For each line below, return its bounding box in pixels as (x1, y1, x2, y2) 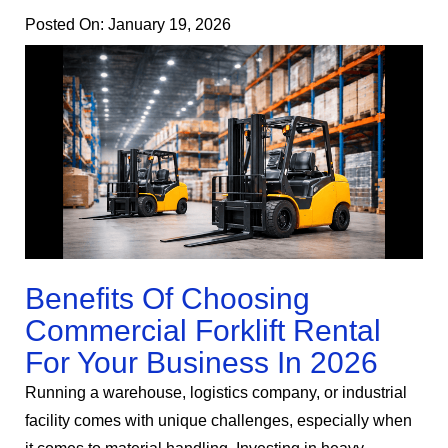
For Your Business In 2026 (25, 346, 378, 380)
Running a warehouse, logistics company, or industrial (25, 384, 407, 402)
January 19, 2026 (108, 16, 231, 34)
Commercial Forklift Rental (25, 314, 381, 348)
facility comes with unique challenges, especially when (25, 412, 412, 430)
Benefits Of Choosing (25, 282, 310, 316)
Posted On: (25, 16, 104, 34)
